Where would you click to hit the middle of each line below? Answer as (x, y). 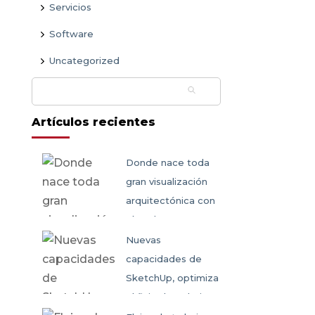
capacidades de (164, 259)
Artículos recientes (93, 122)
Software (71, 34)
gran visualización (167, 182)
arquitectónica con (171, 201)
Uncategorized (84, 61)
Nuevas (144, 240)
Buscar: (52, 92)
